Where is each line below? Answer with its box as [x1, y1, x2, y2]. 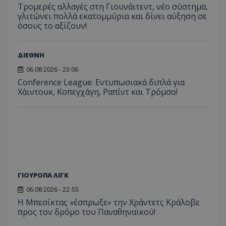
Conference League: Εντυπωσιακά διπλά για [18, 77, 185, 88]
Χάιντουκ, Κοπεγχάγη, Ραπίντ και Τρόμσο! [18, 86, 178, 98]
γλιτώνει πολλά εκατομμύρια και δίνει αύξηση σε [18, 11, 207, 22]
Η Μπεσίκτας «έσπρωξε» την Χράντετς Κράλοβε [18, 197, 200, 208]
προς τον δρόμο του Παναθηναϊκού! [18, 206, 155, 218]
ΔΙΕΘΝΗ [18, 50, 44, 60]
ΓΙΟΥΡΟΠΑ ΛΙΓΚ [18, 171, 69, 180]
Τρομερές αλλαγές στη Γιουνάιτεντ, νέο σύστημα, [18, 1, 208, 13]
